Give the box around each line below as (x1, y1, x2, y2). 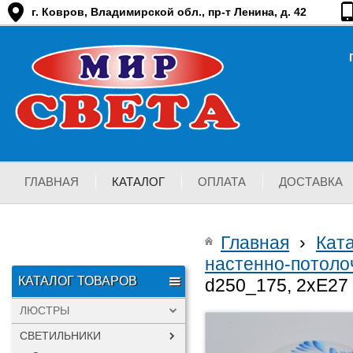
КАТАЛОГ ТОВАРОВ (18, 274, 137, 288)
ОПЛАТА (198, 175, 246, 188)
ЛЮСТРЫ (20, 304, 69, 317)
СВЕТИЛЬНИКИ (20, 329, 101, 342)
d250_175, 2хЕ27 (205, 276, 348, 295)
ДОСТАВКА (279, 175, 343, 188)
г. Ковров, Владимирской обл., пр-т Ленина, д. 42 (32, 6, 307, 18)
